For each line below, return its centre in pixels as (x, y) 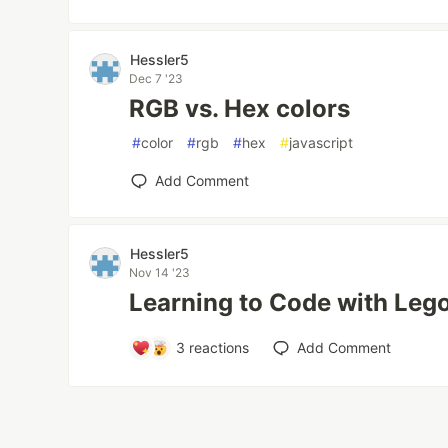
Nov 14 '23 (160, 272)
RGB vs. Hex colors (240, 108)
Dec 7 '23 (156, 78)
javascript (321, 142)
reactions (217, 347)
